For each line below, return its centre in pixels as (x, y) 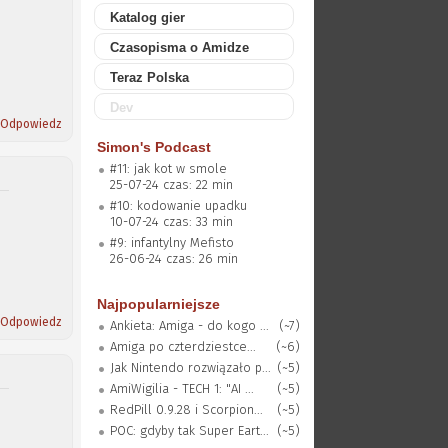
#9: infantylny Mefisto (171, 242)
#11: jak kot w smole (168, 168)
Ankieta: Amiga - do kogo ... (189, 325)
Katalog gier (147, 17)
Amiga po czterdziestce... (182, 346)
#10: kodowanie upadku (178, 205)
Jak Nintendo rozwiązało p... (190, 367)
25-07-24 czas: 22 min (171, 184)
